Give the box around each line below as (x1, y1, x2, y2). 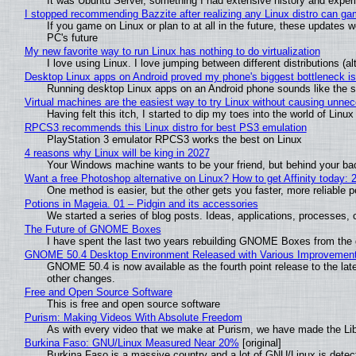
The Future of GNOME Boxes (24, 222, 161, 235)
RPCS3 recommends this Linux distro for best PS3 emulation (24, 121, 307, 133)
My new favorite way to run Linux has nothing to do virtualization (24, 44, 320, 57)
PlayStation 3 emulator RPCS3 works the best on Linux (46, 133, 302, 145)
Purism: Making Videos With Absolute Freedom (24, 311, 242, 323)
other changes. (46, 272, 115, 284)
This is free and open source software (46, 297, 220, 310)
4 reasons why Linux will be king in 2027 (24, 146, 210, 159)
